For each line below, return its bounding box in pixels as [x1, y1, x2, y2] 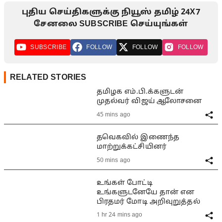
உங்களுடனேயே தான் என [96, 188, 195, 197]
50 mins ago [96, 157, 130, 164]
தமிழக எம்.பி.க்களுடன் [96, 88, 184, 97]
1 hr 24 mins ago [96, 212, 143, 219]
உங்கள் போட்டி [96, 178, 153, 187]
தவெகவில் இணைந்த [96, 133, 179, 142]
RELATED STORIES [10, 72, 87, 81]
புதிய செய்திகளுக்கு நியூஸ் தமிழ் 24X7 [22, 7, 200, 17]
